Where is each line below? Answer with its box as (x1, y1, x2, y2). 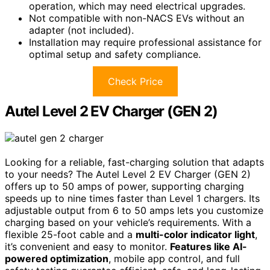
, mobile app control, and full (108, 252, 240, 265)
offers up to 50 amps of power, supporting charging (5, 180, 244, 192)
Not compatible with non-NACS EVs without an (29, 11, 244, 24)
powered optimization (5, 252, 108, 265)
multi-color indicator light (136, 228, 255, 240)
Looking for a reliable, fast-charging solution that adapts (5, 155, 264, 168)
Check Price (107, 75, 163, 87)
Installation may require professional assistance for (29, 36, 262, 48)
